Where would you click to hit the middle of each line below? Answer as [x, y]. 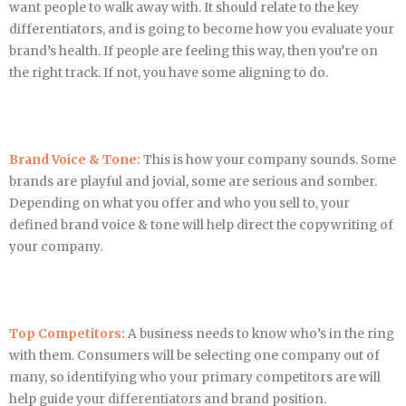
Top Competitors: [67, 333]
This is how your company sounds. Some [268, 159]
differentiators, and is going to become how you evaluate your [202, 29]
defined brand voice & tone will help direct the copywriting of [201, 225]
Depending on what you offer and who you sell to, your [179, 203]
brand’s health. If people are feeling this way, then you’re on [193, 51]
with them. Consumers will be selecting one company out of [194, 355]
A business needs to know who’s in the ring [261, 333]
